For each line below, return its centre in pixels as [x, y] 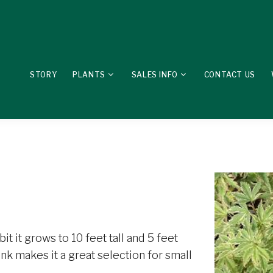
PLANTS [89, 75]
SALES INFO [154, 75]
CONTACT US [229, 75]
